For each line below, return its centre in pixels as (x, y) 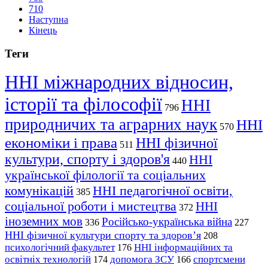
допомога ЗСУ (142, 260)
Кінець (43, 30)
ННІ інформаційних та (183, 248)
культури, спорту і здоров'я (87, 159)
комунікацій (39, 191)
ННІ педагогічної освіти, (163, 191)
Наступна (48, 19)
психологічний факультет (60, 248)
